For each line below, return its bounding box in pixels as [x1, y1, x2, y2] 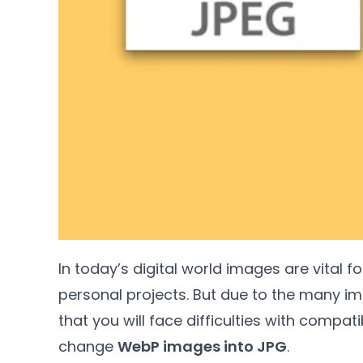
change [58, 336, 113, 357]
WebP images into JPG [117, 336, 287, 357]
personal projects [58, 284, 186, 305]
